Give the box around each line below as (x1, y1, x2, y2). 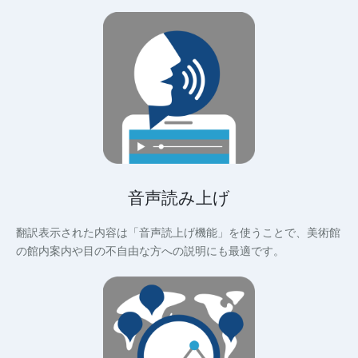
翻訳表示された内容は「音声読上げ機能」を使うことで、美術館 (16, 226, 340, 239)
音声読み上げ (128, 186, 230, 209)
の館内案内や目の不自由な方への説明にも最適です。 (16, 245, 284, 257)
